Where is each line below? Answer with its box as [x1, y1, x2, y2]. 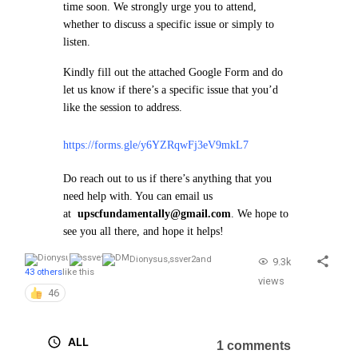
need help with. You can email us [63, 190, 213, 202]
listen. [63, 36, 90, 48]
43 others [25, 267, 62, 278]
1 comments [217, 339, 292, 353]
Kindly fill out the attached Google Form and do [63, 66, 283, 78]
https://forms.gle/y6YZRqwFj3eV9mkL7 [63, 139, 249, 151]
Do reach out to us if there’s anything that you [63, 173, 272, 185]
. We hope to [231, 208, 288, 220]
